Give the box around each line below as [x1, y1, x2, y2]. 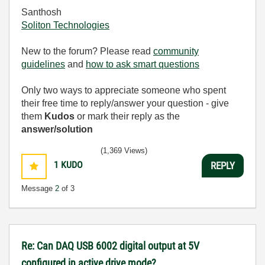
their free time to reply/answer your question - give [21, 98, 229, 108]
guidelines [21, 59, 65, 69]
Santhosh [21, 7, 62, 17]
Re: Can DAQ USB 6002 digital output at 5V [21, 240, 199, 252]
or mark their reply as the [75, 111, 180, 121]
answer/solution [21, 124, 93, 134]
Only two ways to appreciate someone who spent [21, 85, 226, 95]
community [153, 46, 199, 56]
